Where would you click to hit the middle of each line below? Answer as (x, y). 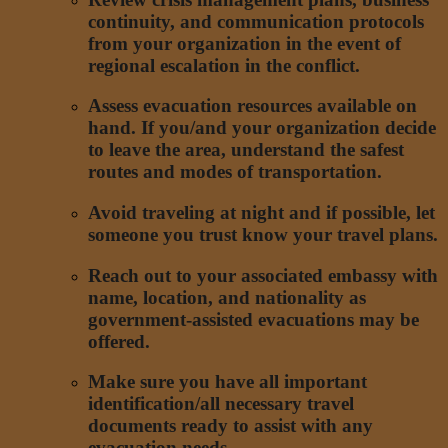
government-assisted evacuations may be (253, 319)
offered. (119, 341)
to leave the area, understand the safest (246, 150)
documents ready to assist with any (230, 426)
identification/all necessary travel (221, 404)
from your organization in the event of (244, 43)
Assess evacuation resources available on (252, 106)
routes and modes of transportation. (235, 172)
